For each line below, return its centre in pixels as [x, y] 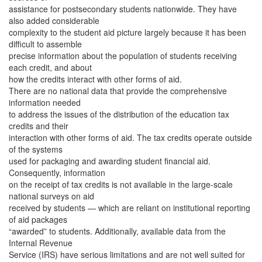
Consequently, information [57, 173]
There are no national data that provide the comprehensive [118, 91]
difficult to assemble [45, 44]
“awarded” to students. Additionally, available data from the [117, 231]
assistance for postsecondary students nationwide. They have [123, 9]
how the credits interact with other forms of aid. [95, 79]
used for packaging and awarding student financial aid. [110, 161]
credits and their [39, 126]
